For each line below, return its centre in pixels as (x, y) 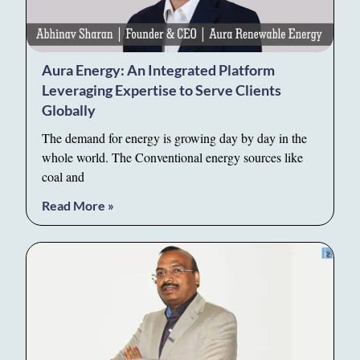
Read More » (78, 206)
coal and (63, 177)
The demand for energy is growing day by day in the (175, 138)
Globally (69, 110)
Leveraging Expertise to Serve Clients (162, 90)
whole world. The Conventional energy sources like (173, 157)
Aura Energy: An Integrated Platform (159, 70)
